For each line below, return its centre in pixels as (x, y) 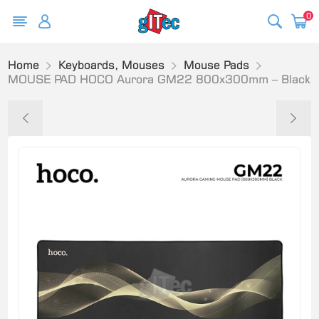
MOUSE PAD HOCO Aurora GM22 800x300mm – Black (159, 79)
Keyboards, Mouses (112, 65)
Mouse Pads (217, 65)
